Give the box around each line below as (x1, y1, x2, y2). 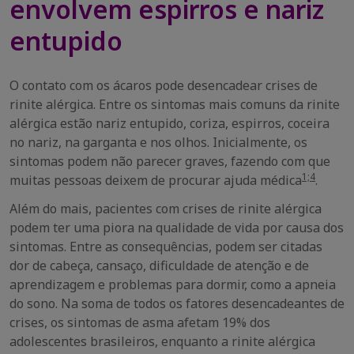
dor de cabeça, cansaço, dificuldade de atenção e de (9, 257, 309, 274)
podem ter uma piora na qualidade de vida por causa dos (9, 219, 344, 236)
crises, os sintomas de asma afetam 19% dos (9, 314, 270, 331)
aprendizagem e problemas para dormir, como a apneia (9, 276, 336, 293)
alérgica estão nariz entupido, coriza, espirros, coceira (9, 115, 330, 132)
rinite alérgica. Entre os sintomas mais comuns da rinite (9, 96, 340, 113)
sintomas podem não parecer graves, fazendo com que (9, 153, 330, 170)
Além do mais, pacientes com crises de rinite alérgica (9, 200, 322, 217)
